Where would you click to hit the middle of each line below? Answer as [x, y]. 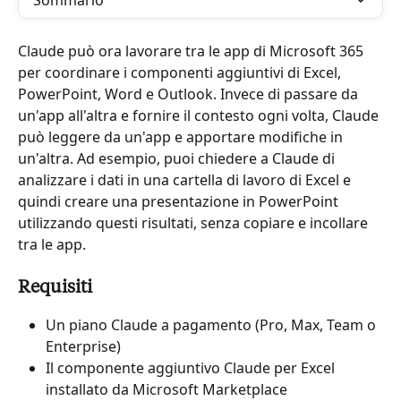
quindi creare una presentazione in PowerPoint [180, 201]
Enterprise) [83, 347]
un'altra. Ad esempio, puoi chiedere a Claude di [178, 158]
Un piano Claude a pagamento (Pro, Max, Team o [213, 325]
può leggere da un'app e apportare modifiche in [182, 137]
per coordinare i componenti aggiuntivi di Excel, [181, 73]
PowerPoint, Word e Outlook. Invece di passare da [190, 94]
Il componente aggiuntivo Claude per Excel [192, 368]
